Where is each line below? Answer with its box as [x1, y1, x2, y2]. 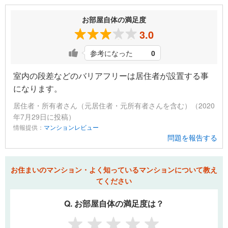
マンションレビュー [44, 123, 99, 132]
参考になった [90, 48, 133, 59]
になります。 [13, 82, 62, 95]
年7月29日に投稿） [13, 111, 75, 122]
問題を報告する [167, 132, 217, 143]
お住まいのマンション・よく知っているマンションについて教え [11, 164, 217, 175]
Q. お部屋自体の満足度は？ [64, 197, 164, 210]
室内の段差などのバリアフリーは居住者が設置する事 [13, 70, 209, 82]
